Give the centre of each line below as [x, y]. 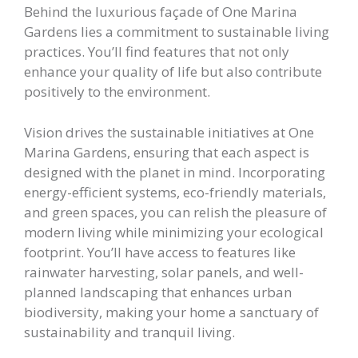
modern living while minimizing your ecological [174, 232]
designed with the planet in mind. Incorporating [175, 172]
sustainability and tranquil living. [129, 332]
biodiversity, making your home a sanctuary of [171, 312]
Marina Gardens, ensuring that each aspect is [167, 152]
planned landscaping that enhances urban [158, 292]
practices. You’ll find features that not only [157, 52]
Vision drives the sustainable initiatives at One [169, 132]
